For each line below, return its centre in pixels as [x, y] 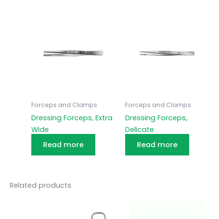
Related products [41, 185]
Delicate [139, 130]
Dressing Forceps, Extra [72, 118]
